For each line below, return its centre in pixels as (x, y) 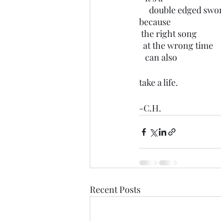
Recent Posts (115, 189)
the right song (169, 34)
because (156, 22)
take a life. (160, 82)
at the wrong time (178, 45)
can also (161, 57)
